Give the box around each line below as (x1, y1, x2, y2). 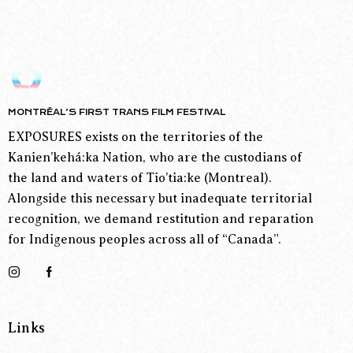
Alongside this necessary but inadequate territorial (8, 191, 312, 206)
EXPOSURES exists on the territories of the (8, 130, 263, 145)
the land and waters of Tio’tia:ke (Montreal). (8, 171, 272, 186)
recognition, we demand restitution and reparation (8, 212, 314, 227)
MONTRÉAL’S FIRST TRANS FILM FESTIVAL (8, 106, 225, 117)
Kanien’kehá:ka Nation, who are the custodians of (8, 150, 302, 165)
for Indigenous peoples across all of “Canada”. (8, 232, 281, 247)
